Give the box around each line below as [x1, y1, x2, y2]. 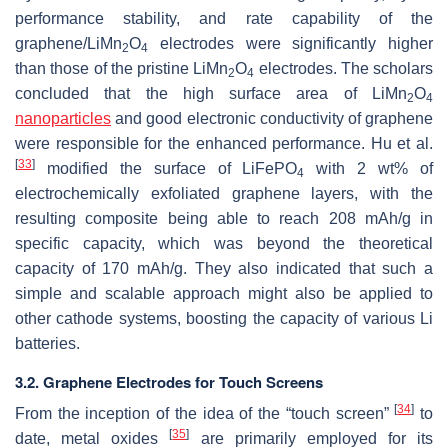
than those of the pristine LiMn [15, 60, 229, 78]
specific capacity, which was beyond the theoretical [15, 235, 433, 253]
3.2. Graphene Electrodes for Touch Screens [15, 371, 323, 394]
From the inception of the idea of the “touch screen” [15, 405, 395, 423]
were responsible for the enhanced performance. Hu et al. [15, 135, 433, 153]
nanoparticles [15, 110, 111, 128]
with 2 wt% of [304, 160, 434, 178]
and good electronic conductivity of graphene [111, 110, 433, 128]
